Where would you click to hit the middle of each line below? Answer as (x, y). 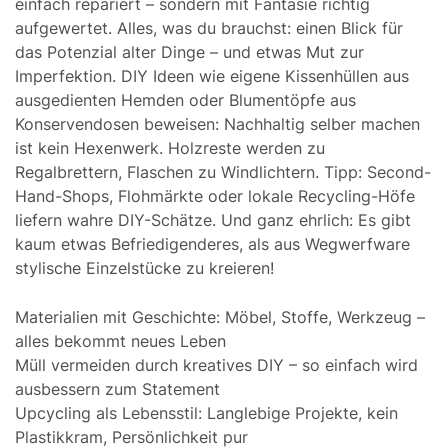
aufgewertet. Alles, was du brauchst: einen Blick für (209, 27)
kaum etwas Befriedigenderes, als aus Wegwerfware (212, 243)
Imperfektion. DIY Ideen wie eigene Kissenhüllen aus (212, 75)
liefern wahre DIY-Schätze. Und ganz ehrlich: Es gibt (213, 219)
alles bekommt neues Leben (120, 340)
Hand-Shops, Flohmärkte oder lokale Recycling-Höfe (215, 195)
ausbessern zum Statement (117, 388)
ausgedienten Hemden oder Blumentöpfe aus (185, 99)
